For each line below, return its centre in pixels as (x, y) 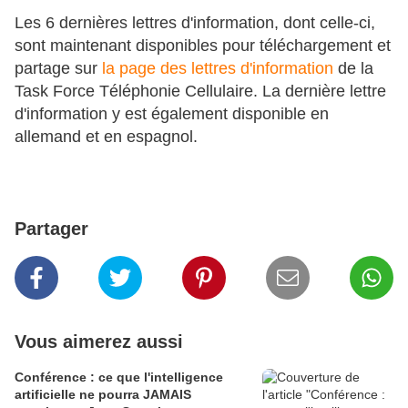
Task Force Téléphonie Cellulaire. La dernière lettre (200, 92)
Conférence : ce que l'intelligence (119, 377)
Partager (51, 229)
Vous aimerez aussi (99, 342)
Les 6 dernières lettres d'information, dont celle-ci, (195, 23)
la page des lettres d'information (215, 69)
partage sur (56, 69)
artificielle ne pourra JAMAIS (103, 395)
